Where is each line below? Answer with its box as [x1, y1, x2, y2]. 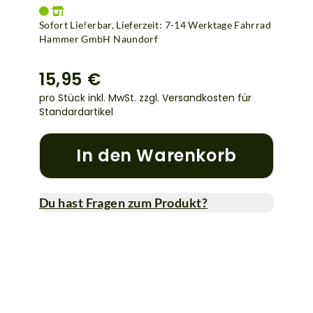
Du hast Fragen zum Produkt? [39, 194, 208, 210]
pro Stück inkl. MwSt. [39, 90, 139, 105]
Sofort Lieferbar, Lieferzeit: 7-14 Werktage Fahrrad [39, 18, 271, 31]
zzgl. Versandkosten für [139, 90, 252, 105]
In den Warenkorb [76, 143, 237, 167]
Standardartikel [39, 104, 113, 119]
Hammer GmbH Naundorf [39, 32, 159, 45]
